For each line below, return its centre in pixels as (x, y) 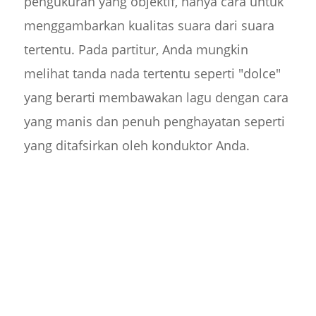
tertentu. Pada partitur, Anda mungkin (136, 50)
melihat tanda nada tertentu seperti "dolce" (152, 74)
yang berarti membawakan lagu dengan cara (156, 98)
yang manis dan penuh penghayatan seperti (154, 122)
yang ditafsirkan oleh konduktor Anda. (136, 146)
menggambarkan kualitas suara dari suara (149, 26)
